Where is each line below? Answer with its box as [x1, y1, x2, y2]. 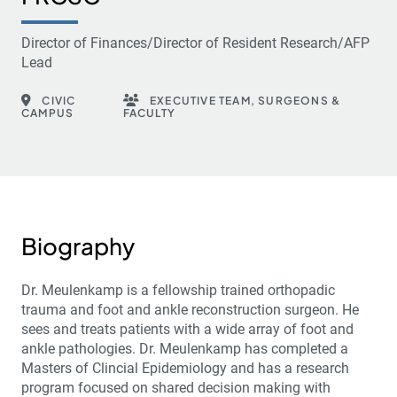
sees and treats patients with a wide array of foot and [21, 320, 354, 338]
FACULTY [122, 105, 176, 120]
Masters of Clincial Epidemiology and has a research [21, 359, 349, 377]
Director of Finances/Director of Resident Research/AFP [21, 34, 370, 51]
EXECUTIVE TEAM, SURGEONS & [146, 93, 341, 107]
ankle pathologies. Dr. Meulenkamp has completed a [21, 339, 348, 357]
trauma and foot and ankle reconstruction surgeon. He [21, 300, 359, 318]
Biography [21, 230, 135, 261]
